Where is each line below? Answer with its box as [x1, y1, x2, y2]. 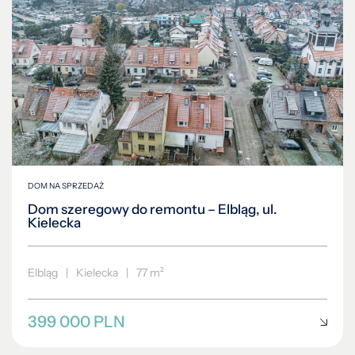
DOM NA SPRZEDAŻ [28, 181, 104, 192]
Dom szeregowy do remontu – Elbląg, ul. [28, 201, 277, 218]
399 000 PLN [28, 312, 125, 332]
